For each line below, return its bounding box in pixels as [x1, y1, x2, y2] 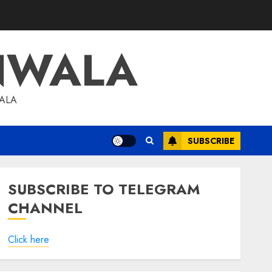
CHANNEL [7, 197, 83, 219]
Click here [7, 233, 49, 246]
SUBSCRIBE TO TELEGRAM [7, 178, 200, 200]
